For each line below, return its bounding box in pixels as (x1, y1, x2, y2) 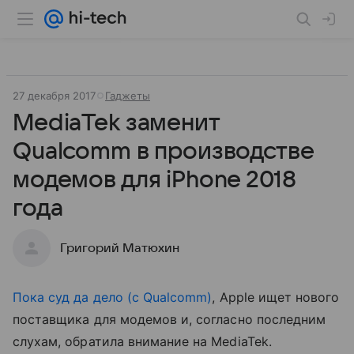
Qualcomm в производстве (13, 138, 314, 164)
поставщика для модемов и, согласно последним (13, 311, 326, 327)
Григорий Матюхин (60, 241, 179, 255)
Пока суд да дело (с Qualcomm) (13, 289, 213, 305)
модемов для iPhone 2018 (13, 167, 296, 193)
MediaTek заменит (13, 110, 220, 136)
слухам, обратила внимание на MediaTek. (13, 333, 272, 349)
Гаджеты (105, 89, 150, 102)
